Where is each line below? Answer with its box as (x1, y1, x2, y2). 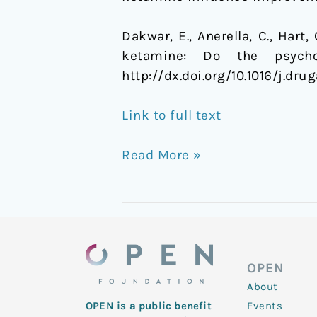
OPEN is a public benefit (86, 299, 212, 313)
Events (247, 299, 282, 312)
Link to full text (122, 107, 221, 123)
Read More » (122, 147, 202, 163)
